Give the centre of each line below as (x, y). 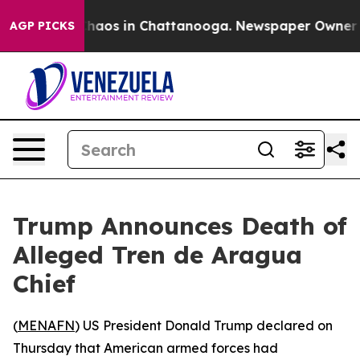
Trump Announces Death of (180, 226)
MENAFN (46, 325)
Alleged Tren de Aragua (157, 255)
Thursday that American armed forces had (145, 348)
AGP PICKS (42, 26)
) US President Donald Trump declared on (204, 325)
